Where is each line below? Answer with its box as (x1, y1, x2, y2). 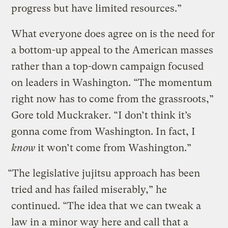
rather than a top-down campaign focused (11, 60, 204, 72)
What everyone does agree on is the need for (11, 27, 215, 40)
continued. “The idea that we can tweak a (11, 199, 202, 212)
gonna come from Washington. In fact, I (11, 125, 196, 137)
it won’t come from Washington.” (35, 141, 192, 154)
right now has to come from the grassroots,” (11, 93, 214, 105)
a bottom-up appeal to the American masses (11, 44, 214, 56)
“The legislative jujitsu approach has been (8, 167, 201, 179)
